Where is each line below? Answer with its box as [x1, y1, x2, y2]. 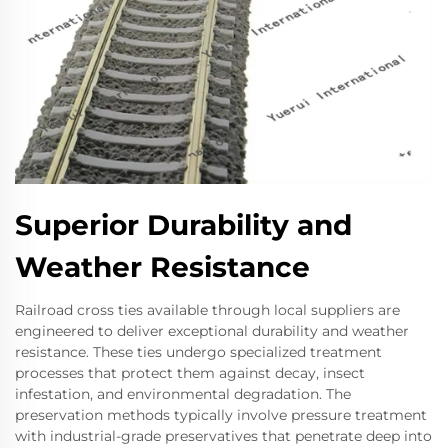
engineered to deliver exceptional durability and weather [15, 322, 409, 340]
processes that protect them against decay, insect [15, 364, 365, 382]
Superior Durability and [15, 208, 352, 242]
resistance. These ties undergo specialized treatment [15, 343, 382, 361]
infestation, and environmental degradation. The [15, 385, 351, 403]
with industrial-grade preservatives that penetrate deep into [15, 427, 432, 445]
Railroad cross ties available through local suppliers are [15, 301, 400, 319]
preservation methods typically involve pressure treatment [15, 406, 427, 424]
